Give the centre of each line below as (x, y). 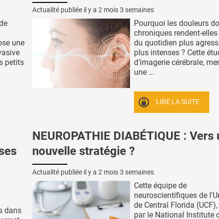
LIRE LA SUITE (178, 102)
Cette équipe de (160, 185)
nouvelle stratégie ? (84, 151)
